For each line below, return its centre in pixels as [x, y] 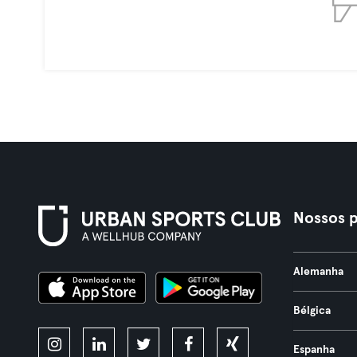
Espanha [314, 350]
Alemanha [318, 272]
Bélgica [312, 311]
